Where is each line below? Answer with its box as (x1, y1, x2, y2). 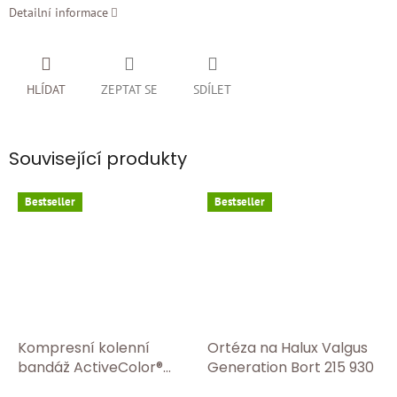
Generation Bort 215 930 (207, 356, 374, 378)
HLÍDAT (27, 82, 66, 98)
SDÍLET (193, 82, 231, 98)
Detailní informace (9, 4, 108, 21)
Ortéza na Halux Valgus (207, 337, 368, 358)
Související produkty (9, 146, 187, 172)
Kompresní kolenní (18, 337, 150, 358)
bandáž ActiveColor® (18, 356, 163, 378)
